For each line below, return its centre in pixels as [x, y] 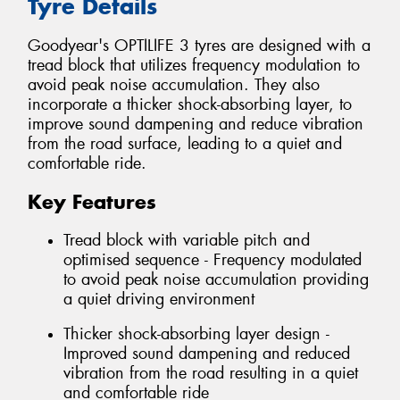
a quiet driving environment [159, 299]
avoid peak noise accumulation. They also [174, 85]
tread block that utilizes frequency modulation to [194, 66]
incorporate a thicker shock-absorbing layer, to [190, 105]
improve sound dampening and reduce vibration [196, 125]
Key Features [92, 202]
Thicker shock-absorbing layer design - [196, 334]
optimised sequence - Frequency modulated [212, 259]
